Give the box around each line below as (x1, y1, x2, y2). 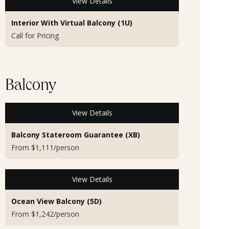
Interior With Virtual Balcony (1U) (11, 17, 132, 28)
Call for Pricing (11, 30, 59, 40)
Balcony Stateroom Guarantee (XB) (11, 129, 140, 140)
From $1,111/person (11, 142, 79, 152)
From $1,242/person (11, 209, 79, 219)
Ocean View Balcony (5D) (11, 196, 102, 207)
